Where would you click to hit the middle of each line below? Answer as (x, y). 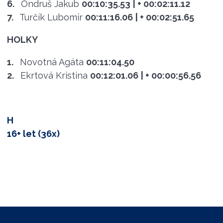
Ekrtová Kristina (54, 75)
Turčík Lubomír (51, 17)
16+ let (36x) (33, 133)
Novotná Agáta (52, 62)
